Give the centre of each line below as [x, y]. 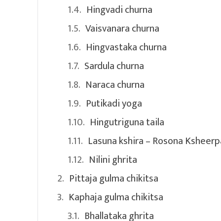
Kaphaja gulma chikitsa [116, 198]
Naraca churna [115, 85]
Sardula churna [114, 66]
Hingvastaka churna [126, 48]
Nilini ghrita [113, 160]
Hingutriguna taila [127, 123]
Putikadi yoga [114, 104]
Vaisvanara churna [122, 29]
